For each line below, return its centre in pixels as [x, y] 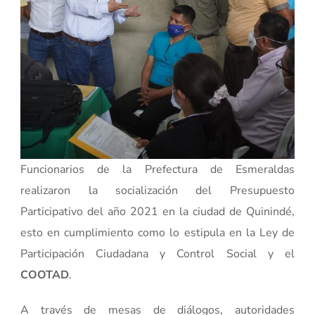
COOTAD [45, 275]
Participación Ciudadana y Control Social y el [157, 253]
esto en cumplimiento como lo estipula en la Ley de [157, 232]
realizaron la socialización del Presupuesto [157, 190]
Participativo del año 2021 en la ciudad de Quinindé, [157, 211]
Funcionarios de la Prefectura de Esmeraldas [157, 169]
